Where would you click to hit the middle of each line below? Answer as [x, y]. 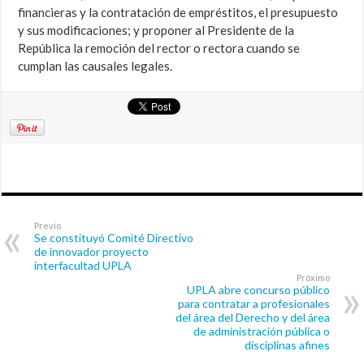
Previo [48, 226]
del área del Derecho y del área [252, 318]
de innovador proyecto [92, 252]
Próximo [313, 278]
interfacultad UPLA [83, 266]
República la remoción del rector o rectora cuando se [159, 48]
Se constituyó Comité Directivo [114, 238]
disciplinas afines [287, 345]
